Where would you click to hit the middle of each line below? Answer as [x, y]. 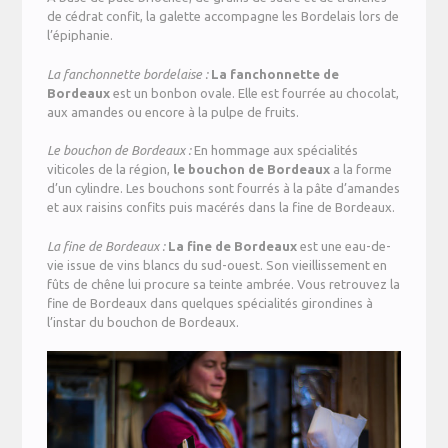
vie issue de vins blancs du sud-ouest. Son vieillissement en [217, 264]
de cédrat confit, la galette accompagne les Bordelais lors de [223, 16]
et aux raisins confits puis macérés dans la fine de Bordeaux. [221, 207]
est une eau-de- [344, 245]
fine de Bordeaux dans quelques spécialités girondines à [210, 302]
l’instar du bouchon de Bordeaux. [143, 321]
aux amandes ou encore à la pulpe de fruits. [173, 111]
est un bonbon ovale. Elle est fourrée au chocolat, [256, 92]
